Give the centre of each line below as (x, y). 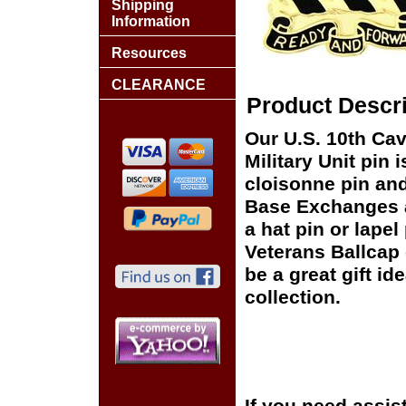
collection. (293, 297)
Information (151, 21)
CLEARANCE (159, 85)
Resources (149, 53)
